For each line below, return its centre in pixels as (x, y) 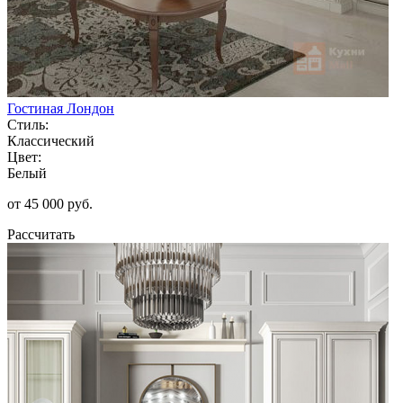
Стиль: (28, 124)
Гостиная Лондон (61, 108)
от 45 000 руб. (50, 203)
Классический (51, 140)
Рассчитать (41, 234)
